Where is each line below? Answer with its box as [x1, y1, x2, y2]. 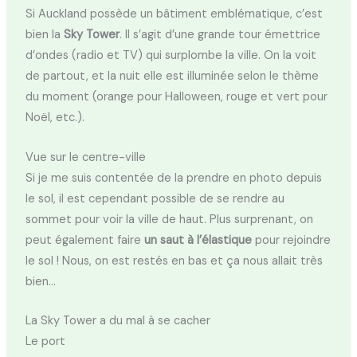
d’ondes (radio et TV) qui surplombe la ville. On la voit [25, 48, 316, 64]
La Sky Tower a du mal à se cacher [25, 313, 210, 329]
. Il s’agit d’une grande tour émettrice [119, 27, 320, 43]
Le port [25, 334, 65, 350]
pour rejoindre [251, 232, 331, 248]
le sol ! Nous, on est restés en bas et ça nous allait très [25, 253, 323, 269]
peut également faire [25, 232, 144, 248]
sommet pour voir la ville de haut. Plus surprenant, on [25, 211, 313, 227]
